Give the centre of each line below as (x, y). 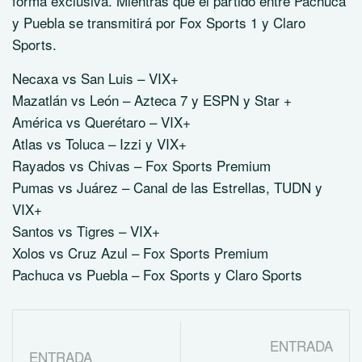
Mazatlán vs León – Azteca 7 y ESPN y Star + (152, 100)
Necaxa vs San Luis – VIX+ (95, 78)
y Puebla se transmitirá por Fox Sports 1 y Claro (159, 23)
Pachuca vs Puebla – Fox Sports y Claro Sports (157, 275)
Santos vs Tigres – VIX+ (86, 231)
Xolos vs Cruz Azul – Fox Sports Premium (140, 253)
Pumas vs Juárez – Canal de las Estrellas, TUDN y (167, 187)
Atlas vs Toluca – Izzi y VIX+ (99, 144)
